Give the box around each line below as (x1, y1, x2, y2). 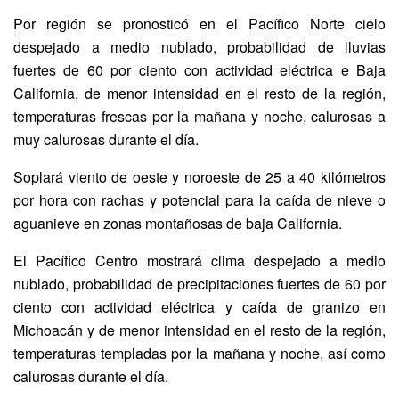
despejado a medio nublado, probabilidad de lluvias (13, 36, 386, 57)
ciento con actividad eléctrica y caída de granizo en (13, 296, 386, 317)
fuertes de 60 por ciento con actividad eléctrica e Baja (13, 59, 386, 80)
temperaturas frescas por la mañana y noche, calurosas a (13, 105, 386, 126)
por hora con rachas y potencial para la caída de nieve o (13, 189, 386, 210)
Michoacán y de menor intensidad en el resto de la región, (13, 319, 386, 340)
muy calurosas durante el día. (13, 128, 199, 150)
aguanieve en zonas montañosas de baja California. (13, 212, 342, 233)
